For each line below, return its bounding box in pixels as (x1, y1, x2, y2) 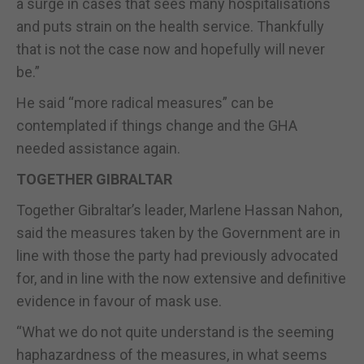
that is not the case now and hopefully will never (16, 40, 325, 58)
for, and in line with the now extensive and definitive (16, 269, 346, 287)
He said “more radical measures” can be (16, 93, 274, 111)
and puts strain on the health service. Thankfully (16, 17, 324, 35)
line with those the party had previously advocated (16, 246, 338, 264)
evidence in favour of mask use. (16, 292, 222, 310)
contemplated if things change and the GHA (16, 116, 297, 134)
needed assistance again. (16, 139, 180, 157)
